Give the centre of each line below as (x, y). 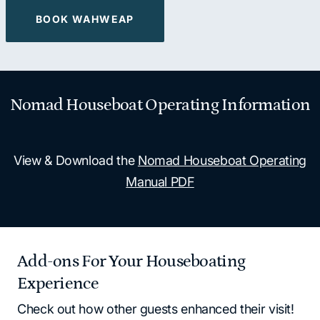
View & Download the (76, 160)
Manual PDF (160, 181)
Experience (58, 283)
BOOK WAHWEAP (85, 19)
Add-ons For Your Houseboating (131, 261)
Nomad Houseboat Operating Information (160, 104)
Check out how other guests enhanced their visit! (156, 309)
